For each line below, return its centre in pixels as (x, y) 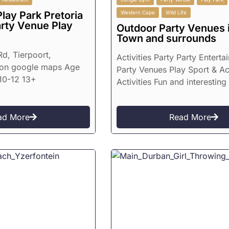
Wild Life (176, 13)
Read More (190, 117)
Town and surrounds (166, 39)
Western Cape (138, 13)
